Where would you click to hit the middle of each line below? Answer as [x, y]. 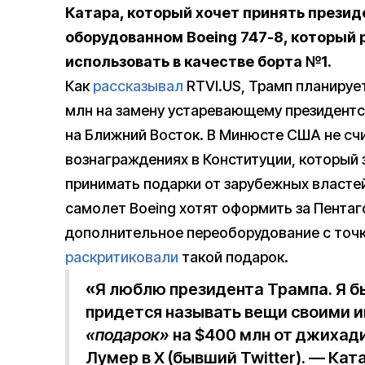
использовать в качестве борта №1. [198, 62]
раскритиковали [122, 257]
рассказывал [138, 86]
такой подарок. [233, 257]
